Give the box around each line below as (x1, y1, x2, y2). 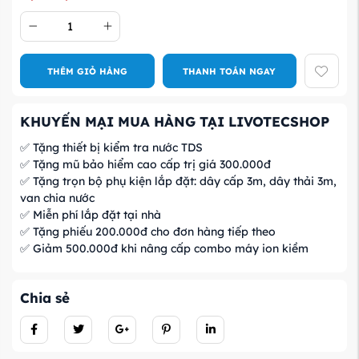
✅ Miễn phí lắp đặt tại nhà (20, 207, 161, 222)
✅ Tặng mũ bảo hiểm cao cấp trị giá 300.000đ (20, 156, 271, 171)
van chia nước (20, 190, 95, 205)
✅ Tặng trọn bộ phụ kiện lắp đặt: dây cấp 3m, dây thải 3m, (20, 173, 337, 188)
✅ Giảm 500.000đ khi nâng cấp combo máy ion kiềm (20, 240, 309, 256)
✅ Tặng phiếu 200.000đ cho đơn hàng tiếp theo (20, 224, 276, 239)
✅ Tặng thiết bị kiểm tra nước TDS (20, 139, 203, 155)
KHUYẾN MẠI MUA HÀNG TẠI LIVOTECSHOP (20, 112, 329, 130)
